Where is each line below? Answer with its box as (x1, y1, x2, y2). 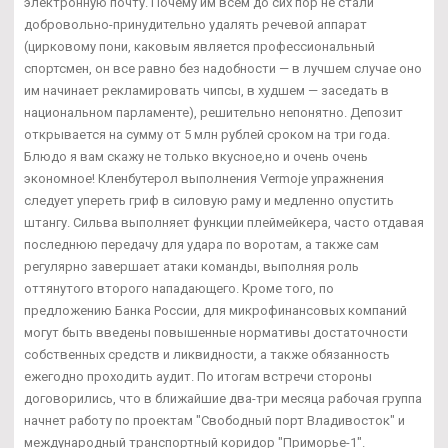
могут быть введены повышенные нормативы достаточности (24, 324, 408, 340)
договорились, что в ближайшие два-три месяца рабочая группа (24, 390, 422, 406)
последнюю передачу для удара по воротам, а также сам (24, 236, 379, 252)
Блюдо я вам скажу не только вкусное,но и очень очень (24, 148, 368, 164)
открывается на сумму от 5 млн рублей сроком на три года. (24, 126, 390, 142)
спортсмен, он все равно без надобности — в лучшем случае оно (24, 60, 422, 76)
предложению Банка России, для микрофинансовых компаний (24, 302, 407, 318)
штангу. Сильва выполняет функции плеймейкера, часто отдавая (24, 214, 424, 230)
